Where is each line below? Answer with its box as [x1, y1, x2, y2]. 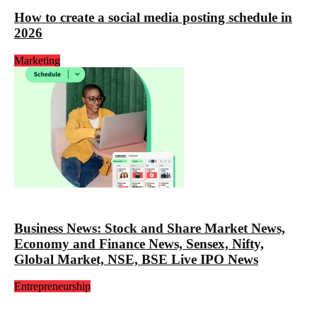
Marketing [14, 54, 60, 67]
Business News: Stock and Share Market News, [14, 220, 285, 236]
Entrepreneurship [14, 280, 91, 293]
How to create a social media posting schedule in [14, 10, 292, 25]
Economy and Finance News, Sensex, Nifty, [14, 236, 264, 251]
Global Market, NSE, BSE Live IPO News [14, 251, 258, 267]
